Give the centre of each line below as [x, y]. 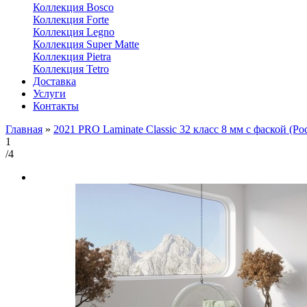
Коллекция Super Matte [86, 44]
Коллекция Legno [74, 32]
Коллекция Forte [71, 19]
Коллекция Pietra [72, 56]
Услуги [49, 93]
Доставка [54, 81]
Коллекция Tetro [71, 69]
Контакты [56, 106]
